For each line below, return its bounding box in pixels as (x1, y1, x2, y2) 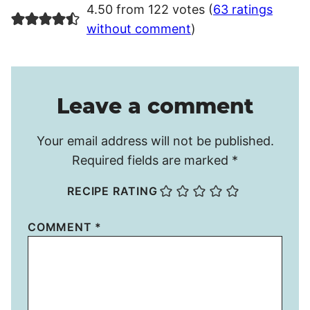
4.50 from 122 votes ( (86, 2, 213, 17)
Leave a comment (57, 93, 253, 120)
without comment (86, 21, 191, 37)
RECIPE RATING (67, 184, 158, 199)
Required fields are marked (72, 153, 232, 168)
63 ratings (212, 2, 273, 17)
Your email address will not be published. (36, 134, 274, 149)
